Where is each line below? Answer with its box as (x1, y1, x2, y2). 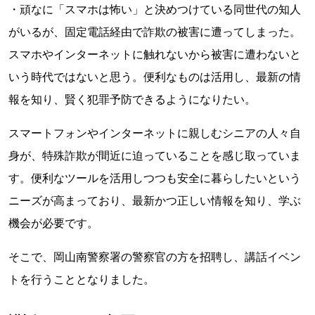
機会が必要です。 (8, 216, 98, 230)
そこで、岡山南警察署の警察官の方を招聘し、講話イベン (8, 250, 301, 264)
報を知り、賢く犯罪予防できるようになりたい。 (8, 92, 256, 106)
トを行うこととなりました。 (8, 272, 155, 286)
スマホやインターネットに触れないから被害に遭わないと (8, 47, 301, 61)
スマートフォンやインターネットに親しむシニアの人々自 (8, 126, 301, 140)
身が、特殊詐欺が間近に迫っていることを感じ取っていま (8, 148, 301, 162)
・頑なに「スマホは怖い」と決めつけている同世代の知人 (8, 2, 301, 16)
